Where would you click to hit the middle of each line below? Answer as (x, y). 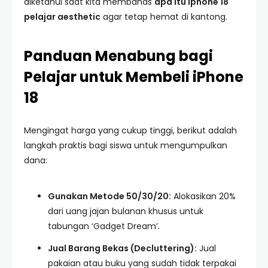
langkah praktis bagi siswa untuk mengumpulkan (126, 145)
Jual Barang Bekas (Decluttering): (122, 248)
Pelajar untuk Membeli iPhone (134, 77)
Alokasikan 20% (203, 196)
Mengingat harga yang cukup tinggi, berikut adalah (130, 130)
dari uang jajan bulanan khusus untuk (126, 211)
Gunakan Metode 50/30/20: (109, 196)
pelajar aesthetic (62, 17)
